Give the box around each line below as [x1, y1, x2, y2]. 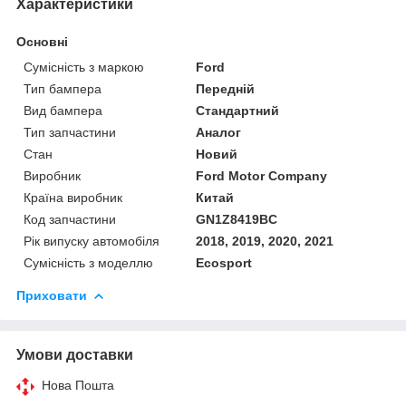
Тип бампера [24, 81, 101, 96]
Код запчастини [24, 211, 116, 227]
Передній [196, 81, 256, 96]
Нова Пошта [42, 377, 114, 392]
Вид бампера [24, 102, 102, 118]
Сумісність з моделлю [24, 255, 153, 270]
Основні [16, 34, 68, 49]
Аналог [196, 124, 242, 140]
